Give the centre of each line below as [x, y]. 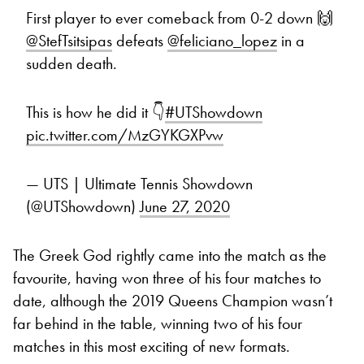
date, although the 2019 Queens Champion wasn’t [173, 301]
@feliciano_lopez [222, 41]
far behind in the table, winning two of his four [158, 324]
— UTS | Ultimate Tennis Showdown [139, 184]
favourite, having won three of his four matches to [167, 278]
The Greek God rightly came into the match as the [170, 256]
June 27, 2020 [185, 207]
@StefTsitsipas [69, 41]
